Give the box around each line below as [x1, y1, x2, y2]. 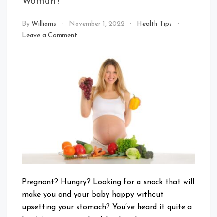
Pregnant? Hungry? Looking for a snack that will [22, 178, 194, 186]
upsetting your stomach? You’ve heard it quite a [22, 203, 192, 211]
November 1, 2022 [68, 20, 124, 28]
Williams [31, 20, 56, 28]
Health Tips [137, 20, 172, 28]
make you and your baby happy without [22, 190, 164, 199]
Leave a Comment [22, 32, 77, 40]
